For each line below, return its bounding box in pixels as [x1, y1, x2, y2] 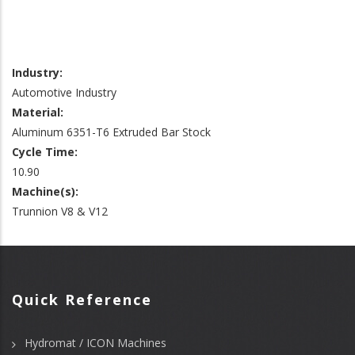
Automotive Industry [12, 85, 116, 101]
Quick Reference [12, 290, 152, 310]
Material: [12, 105, 63, 120]
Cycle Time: [12, 144, 78, 160]
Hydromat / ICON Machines [25, 335, 166, 351]
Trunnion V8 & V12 [12, 204, 108, 219]
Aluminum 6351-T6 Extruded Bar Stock [12, 124, 211, 140]
